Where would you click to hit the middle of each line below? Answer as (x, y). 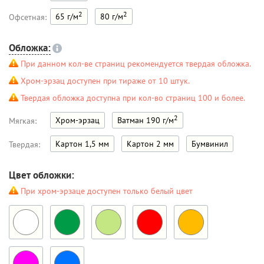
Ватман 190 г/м (146, 120)
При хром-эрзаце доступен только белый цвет (107, 191)
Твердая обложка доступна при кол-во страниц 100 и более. (133, 98)
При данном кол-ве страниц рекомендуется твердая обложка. (136, 64)
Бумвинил (210, 144)
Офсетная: (28, 17)
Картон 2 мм (150, 144)
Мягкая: (23, 121)
